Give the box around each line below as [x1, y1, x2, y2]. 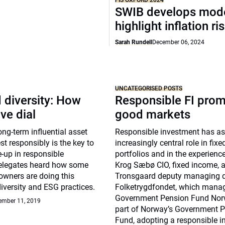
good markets [115, 107, 191, 122]
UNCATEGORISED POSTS [115, 85, 183, 92]
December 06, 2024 [152, 39, 205, 46]
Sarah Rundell [115, 39, 153, 46]
